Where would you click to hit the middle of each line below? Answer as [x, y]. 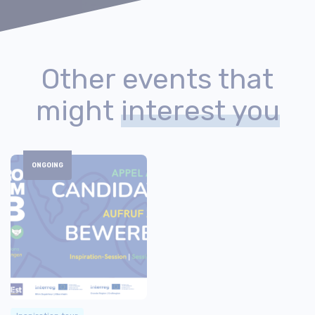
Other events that [157, 79]
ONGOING [47, 166]
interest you [200, 111]
